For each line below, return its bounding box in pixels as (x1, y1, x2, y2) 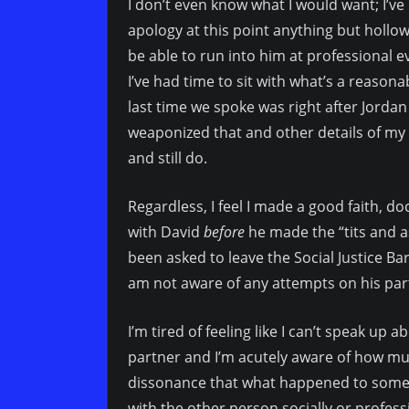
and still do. (128, 148, 211, 169)
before (204, 222, 245, 243)
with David (128, 222, 204, 243)
